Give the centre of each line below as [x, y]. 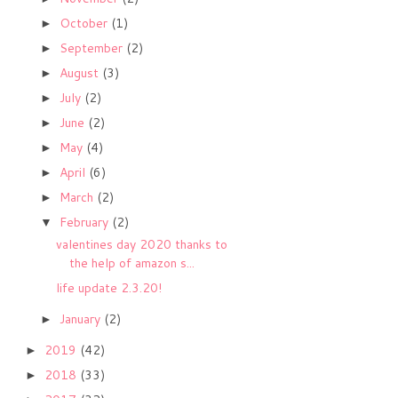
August [80, 73]
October [85, 24]
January [81, 318]
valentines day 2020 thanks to [141, 244]
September [92, 48]
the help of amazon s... [131, 263]
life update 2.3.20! [108, 287]
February [85, 223]
